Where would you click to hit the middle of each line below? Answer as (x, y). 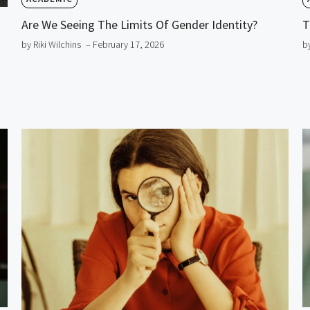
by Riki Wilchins (51, 44)
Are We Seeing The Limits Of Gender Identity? (139, 24)
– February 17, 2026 (125, 44)
